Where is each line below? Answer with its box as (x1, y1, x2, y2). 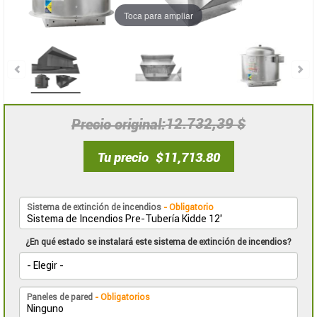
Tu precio (97, 149, 149, 165)
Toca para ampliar (124, 8, 193, 21)
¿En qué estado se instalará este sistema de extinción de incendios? (25, 237, 292, 248)
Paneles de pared (27, 292, 95, 303)
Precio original (71, 115, 161, 133)
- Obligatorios (95, 292, 150, 303)
